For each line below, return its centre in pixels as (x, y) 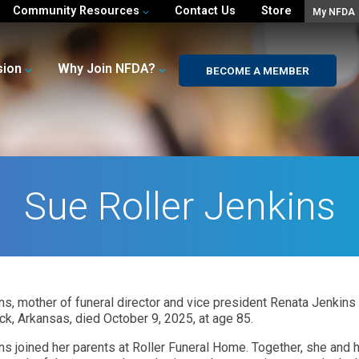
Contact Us (206, 11)
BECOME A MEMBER (257, 71)
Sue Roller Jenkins (179, 206)
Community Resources (78, 11)
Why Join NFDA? (106, 69)
